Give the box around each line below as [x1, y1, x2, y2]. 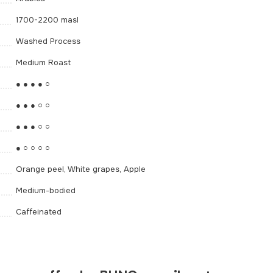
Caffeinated [16, 207, 62, 217]
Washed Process [16, 36, 80, 46]
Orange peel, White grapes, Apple [16, 164, 146, 174]
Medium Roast [16, 57, 71, 68]
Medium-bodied [16, 185, 76, 196]
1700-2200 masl [16, 15, 79, 25]
